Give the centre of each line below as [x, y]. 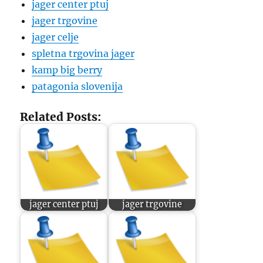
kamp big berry [67, 70]
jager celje [55, 37]
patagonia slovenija [77, 86]
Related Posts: [61, 117]
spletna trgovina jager [83, 53]
